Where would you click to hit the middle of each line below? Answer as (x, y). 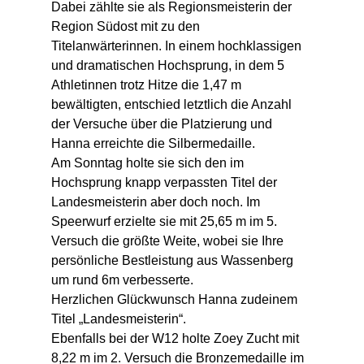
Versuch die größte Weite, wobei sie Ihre (169, 241)
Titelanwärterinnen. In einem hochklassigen (178, 46)
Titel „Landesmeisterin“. (118, 319)
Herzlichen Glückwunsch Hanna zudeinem (175, 300)
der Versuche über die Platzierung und (163, 124)
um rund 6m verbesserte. (122, 280)
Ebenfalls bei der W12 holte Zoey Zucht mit (176, 339)
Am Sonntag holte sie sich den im (149, 163)
